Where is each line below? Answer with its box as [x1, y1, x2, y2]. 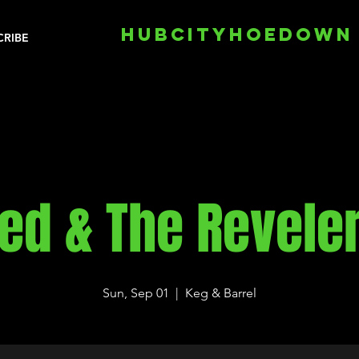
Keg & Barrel [185, 285, 256, 301]
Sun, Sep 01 [103, 285, 169, 301]
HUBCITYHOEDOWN [121, 23, 353, 46]
